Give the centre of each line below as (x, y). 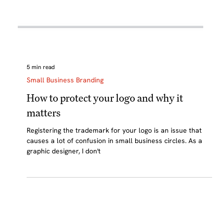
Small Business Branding (65, 99)
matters (43, 132)
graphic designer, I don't (63, 170)
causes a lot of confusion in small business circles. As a (114, 160)
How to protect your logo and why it (105, 117)
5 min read (40, 87)
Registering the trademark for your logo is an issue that (114, 150)
